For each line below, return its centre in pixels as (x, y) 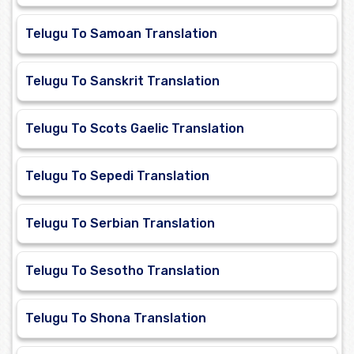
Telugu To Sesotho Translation (122, 271)
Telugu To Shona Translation (116, 318)
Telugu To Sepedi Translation (117, 176)
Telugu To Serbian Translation (120, 224)
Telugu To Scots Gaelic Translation (135, 129)
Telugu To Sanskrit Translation (122, 81)
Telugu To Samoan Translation (121, 34)
